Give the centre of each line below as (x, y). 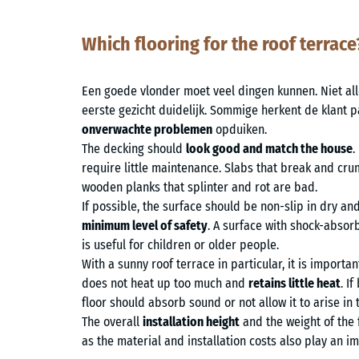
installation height (191, 321)
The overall (112, 321)
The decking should (134, 148)
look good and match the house (269, 148)
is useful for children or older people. (180, 244)
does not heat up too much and (165, 283)
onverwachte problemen (147, 129)
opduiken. (240, 129)
